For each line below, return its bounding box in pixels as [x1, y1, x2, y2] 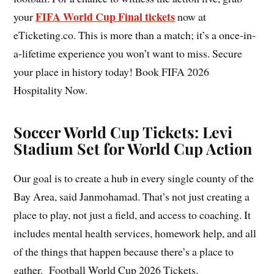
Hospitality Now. [13, 82, 88, 97]
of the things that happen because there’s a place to [13, 243, 234, 259]
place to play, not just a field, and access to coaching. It [13, 207, 251, 222]
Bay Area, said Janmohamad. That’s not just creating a [13, 188, 250, 204]
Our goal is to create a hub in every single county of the [13, 170, 254, 185]
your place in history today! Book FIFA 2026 [13, 64, 210, 79]
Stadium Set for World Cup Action [13, 138, 253, 158]
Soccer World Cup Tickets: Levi [13, 121, 233, 142]
